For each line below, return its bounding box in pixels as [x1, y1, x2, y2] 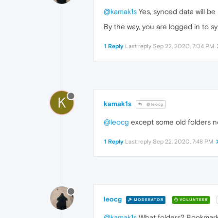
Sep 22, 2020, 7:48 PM [153, 138, 213, 145]
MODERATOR [132, 197, 163, 202]
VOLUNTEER [178, 197, 208, 202]
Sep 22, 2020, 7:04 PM [153, 43, 214, 50]
